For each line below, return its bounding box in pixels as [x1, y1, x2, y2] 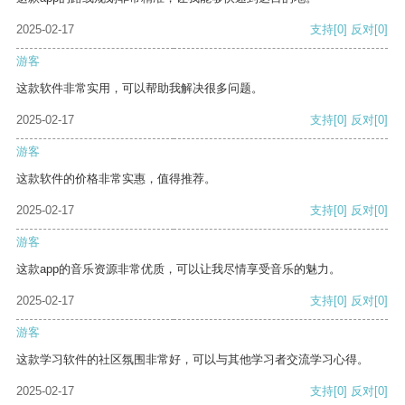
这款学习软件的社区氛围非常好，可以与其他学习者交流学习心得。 [16, 353, 369, 367]
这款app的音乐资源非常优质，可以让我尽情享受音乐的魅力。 [16, 262, 341, 277]
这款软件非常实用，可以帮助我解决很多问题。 [16, 81, 263, 96]
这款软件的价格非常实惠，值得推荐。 [16, 172, 216, 186]
